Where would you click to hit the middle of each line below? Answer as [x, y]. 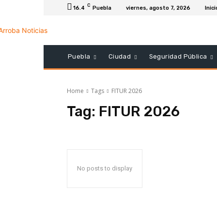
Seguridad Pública [178, 57]
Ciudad [120, 57]
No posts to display [105, 169]
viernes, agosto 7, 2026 [158, 8]
